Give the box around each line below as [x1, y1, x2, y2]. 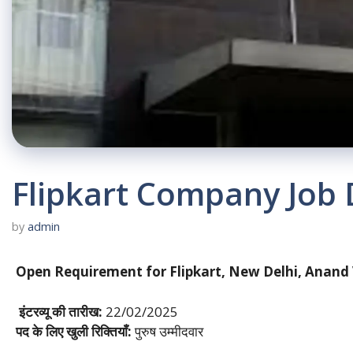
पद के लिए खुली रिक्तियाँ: [16, 321, 132, 340]
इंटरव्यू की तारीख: [16, 302, 102, 321]
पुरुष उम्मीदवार [132, 321, 203, 340]
